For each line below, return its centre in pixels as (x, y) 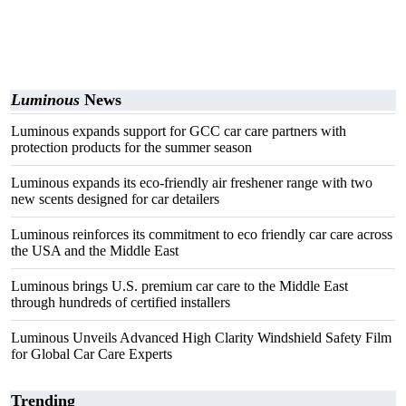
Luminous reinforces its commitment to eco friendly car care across (202, 234)
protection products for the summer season (131, 147)
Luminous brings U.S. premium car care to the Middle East (179, 286)
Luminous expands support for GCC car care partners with (179, 131)
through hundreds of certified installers (121, 302)
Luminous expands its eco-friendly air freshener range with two (192, 183)
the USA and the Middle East (95, 251)
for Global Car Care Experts (92, 354)
